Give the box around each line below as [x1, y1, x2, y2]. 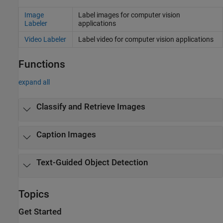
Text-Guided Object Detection [36, 158, 148, 168]
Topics [18, 188, 49, 200]
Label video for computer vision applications [78, 35, 214, 43]
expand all [18, 78, 50, 86]
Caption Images [36, 130, 96, 140]
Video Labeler [24, 35, 66, 43]
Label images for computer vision [78, 10, 180, 19]
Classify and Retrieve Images [36, 102, 145, 111]
